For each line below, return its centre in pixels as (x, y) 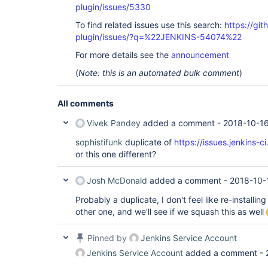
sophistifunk (99, 142)
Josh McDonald (117, 180)
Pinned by (107, 238)
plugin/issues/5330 (113, 7)
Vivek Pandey (114, 123)
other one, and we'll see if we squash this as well (171, 211)
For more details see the (123, 55)
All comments (86, 103)
